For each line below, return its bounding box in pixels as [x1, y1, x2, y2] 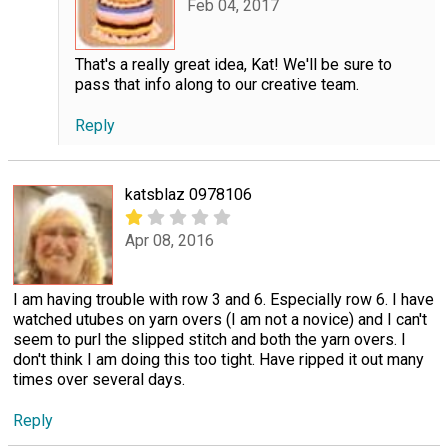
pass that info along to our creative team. [74, 74, 359, 94]
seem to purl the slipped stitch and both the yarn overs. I [13, 329, 406, 349]
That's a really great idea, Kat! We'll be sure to [74, 54, 392, 74]
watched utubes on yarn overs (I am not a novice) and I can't [13, 309, 427, 329]
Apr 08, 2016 [125, 231, 214, 251]
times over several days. [13, 369, 185, 389]
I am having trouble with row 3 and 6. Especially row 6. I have [13, 289, 434, 309]
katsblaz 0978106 [125, 184, 252, 204]
